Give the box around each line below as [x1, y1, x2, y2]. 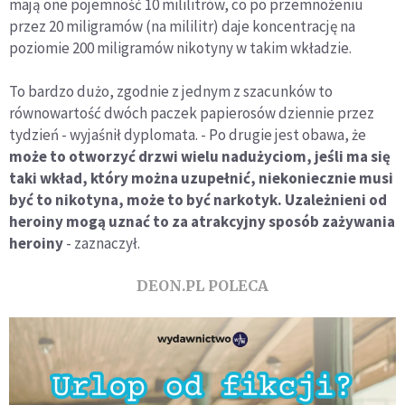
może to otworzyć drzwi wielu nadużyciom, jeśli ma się [9, 146, 391, 167]
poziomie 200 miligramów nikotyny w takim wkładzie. [9, 38, 352, 59]
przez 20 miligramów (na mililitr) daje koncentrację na [9, 16, 355, 37]
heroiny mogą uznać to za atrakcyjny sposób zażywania [9, 212, 395, 232]
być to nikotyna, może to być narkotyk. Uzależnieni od [9, 190, 387, 211]
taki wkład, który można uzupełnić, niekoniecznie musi [9, 168, 393, 189]
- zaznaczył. [63, 233, 140, 254]
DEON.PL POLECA [137, 277, 268, 296]
